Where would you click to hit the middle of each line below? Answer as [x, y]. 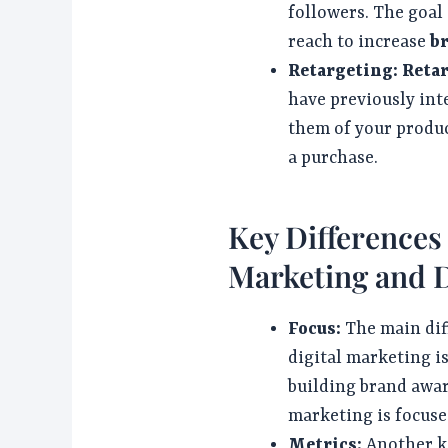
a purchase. [333, 158]
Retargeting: [343, 71]
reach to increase [359, 42]
